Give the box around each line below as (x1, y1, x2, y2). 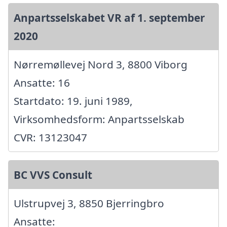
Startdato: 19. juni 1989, (14, 93, 133, 108)
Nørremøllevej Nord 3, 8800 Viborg (14, 57, 187, 71)
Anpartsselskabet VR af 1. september (14, 10, 205, 25)
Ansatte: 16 (14, 75, 70, 90)
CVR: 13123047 (14, 130, 87, 144)
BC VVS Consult (14, 167, 92, 182)
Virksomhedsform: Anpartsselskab (14, 111, 184, 126)
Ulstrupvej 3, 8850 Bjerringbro (14, 196, 164, 210)
